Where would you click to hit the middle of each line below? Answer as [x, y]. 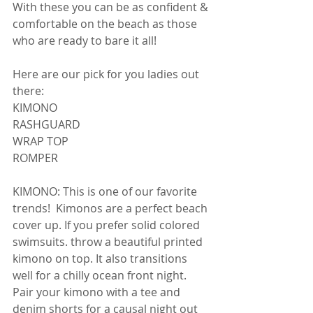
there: [30, 91]
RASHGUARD [48, 124]
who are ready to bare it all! [86, 41]
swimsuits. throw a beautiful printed [109, 242]
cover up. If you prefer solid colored [108, 225]
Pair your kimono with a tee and [98, 292]
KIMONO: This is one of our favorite [106, 191]
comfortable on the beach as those [106, 24]
